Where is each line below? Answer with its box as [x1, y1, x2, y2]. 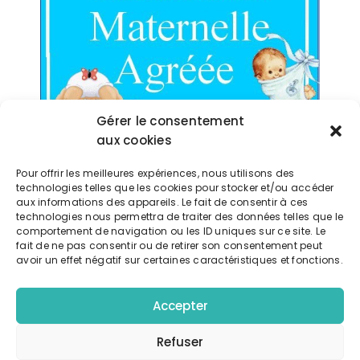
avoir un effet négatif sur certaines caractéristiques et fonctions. [16, 253, 343, 267]
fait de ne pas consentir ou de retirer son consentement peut [16, 239, 322, 252]
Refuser [157, 333, 203, 350]
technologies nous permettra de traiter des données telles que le [16, 210, 343, 223]
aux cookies [96, 132, 172, 149]
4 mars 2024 [48, 338, 122, 355]
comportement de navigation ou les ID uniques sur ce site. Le [16, 224, 325, 238]
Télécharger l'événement [61, 205, 219, 222]
